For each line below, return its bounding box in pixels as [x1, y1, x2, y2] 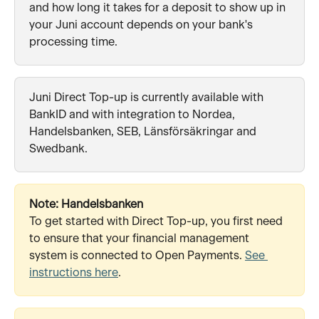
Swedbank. [29, 143, 88, 155]
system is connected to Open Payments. [29, 250, 245, 262]
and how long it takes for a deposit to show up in [29, 2, 288, 14]
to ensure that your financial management [29, 233, 252, 245]
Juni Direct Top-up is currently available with [29, 92, 266, 104]
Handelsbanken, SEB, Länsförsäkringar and [29, 126, 259, 138]
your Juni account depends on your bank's [29, 19, 256, 31]
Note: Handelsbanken [29, 199, 143, 211]
